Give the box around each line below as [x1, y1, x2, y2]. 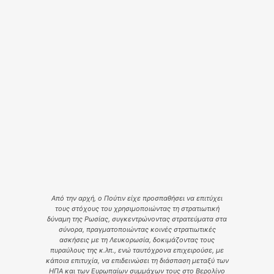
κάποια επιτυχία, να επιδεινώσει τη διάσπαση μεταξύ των [45, 256, 229, 265]
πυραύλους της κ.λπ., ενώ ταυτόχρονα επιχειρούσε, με [50, 245, 224, 254]
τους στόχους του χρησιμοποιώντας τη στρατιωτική [54, 204, 220, 213]
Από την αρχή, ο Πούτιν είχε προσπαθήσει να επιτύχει [51, 193, 223, 202]
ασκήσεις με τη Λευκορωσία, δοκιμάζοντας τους [59, 235, 215, 244]
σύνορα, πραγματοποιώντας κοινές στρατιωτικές [58, 224, 216, 234]
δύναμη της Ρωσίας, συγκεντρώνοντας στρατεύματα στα [47, 214, 227, 223]
